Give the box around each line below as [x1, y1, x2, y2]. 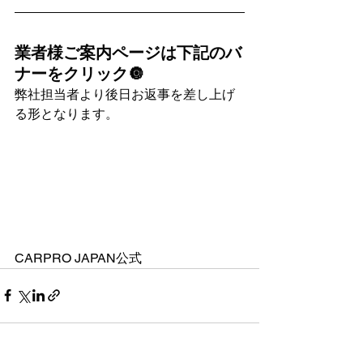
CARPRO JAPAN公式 [15, 250, 142, 266]
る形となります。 [15, 105, 118, 122]
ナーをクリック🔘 [15, 63, 144, 83]
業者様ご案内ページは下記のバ [15, 42, 241, 62]
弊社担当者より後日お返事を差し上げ [15, 86, 235, 102]
